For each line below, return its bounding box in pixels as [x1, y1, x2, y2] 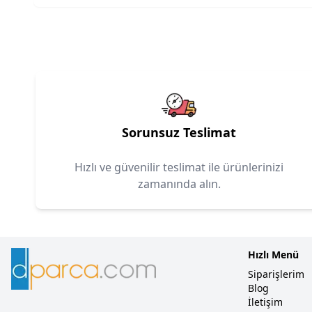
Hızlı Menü [248, 248, 299, 262]
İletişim [248, 295, 283, 309]
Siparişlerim [248, 267, 305, 281]
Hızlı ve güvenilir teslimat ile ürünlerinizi [75, 159, 284, 175]
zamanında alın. [137, 176, 221, 192]
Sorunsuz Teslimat [122, 124, 237, 141]
